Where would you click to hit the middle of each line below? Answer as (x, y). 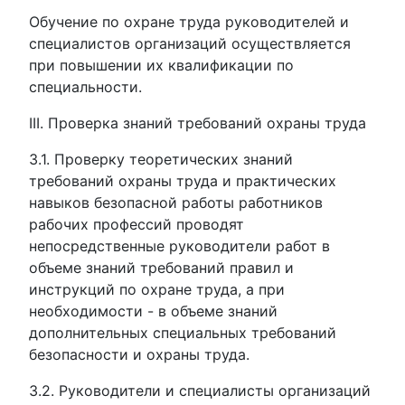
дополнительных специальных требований (183, 333)
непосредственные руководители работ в (179, 246)
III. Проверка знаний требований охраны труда (198, 123)
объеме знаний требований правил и (161, 268)
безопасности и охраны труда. (139, 354)
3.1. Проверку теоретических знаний (161, 159)
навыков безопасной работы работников (176, 202)
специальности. (85, 87)
